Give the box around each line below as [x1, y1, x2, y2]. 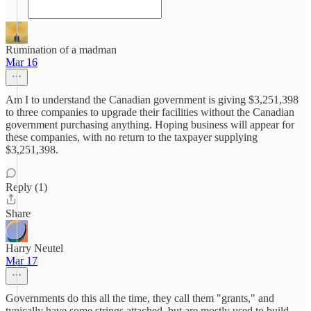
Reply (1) [6, 181, 47, 193]
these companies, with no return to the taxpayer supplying [6, 131, 258, 143]
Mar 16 [6, 56, 37, 68]
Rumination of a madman [6, 44, 117, 56]
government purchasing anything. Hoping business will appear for [6, 119, 294, 131]
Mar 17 [6, 255, 37, 267]
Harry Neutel [6, 242, 63, 254]
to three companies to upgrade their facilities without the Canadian [6, 106, 294, 118]
